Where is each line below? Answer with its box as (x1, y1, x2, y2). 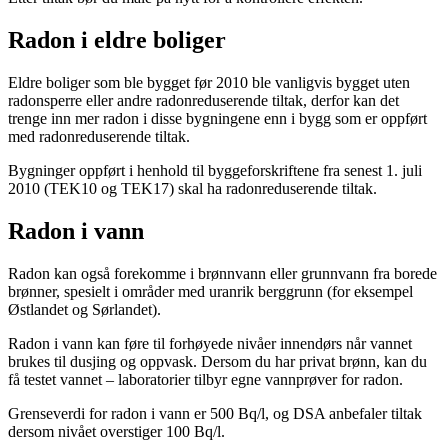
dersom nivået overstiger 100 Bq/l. (8, 423, 225, 441)
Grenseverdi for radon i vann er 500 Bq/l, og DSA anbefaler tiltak (8, 405, 422, 423)
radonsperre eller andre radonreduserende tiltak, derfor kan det (8, 92, 399, 110)
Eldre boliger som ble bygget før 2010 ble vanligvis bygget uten (8, 74, 410, 92)
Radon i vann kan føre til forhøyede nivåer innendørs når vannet (8, 335, 412, 353)
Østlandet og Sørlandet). (8, 301, 161, 319)
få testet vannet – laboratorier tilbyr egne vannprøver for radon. (8, 371, 403, 389)
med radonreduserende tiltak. (8, 128, 190, 146)
